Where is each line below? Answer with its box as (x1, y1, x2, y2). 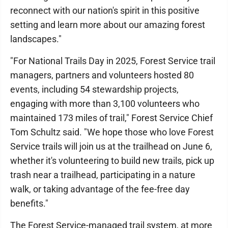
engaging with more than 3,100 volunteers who (10, 98, 199, 109)
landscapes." (10, 34, 62, 45)
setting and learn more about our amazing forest (10, 19, 205, 31)
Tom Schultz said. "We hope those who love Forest (10, 127, 214, 138)
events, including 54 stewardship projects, (10, 84, 179, 95)
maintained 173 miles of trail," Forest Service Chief (10, 112, 213, 124)
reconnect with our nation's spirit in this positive (10, 5, 199, 16)
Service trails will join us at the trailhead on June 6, (10, 141, 212, 152)
